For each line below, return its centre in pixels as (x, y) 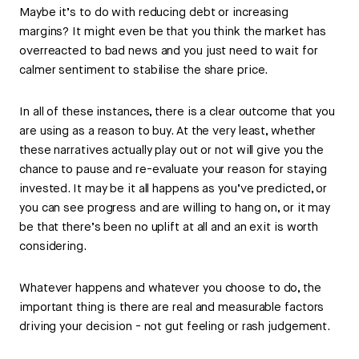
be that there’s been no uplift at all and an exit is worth (169, 228)
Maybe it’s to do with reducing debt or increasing (154, 13)
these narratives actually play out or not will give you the (172, 151)
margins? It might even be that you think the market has (173, 32)
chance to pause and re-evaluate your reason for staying (173, 170)
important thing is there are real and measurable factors (172, 308)
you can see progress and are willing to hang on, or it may (175, 208)
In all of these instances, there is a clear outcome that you (177, 112)
